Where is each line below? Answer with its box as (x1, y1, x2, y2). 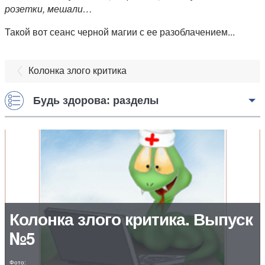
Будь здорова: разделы (33, 95, 159, 107)
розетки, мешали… (5, 2, 92, 16)
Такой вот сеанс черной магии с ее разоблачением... (5, 25, 235, 39)
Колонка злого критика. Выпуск (9, 206, 253, 231)
